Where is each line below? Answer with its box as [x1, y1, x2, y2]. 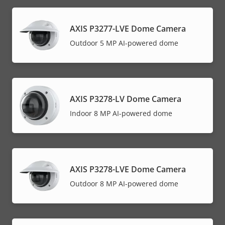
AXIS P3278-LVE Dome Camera [70, 164, 186, 175]
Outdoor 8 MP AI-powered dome [70, 179, 178, 189]
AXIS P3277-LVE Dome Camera [70, 23, 186, 35]
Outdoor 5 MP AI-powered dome [70, 38, 178, 48]
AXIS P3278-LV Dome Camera [70, 93, 181, 105]
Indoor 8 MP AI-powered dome [70, 108, 172, 119]
